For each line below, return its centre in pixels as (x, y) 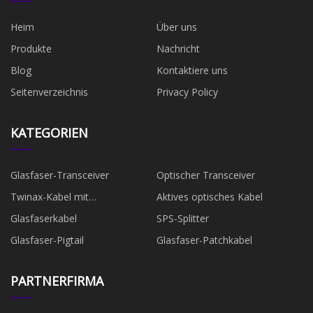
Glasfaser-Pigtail (47, 240)
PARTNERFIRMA (57, 281)
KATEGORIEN (49, 132)
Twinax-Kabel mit (50, 196)
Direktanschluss (46, 212)
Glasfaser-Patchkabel (204, 240)
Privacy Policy (187, 92)
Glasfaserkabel (44, 218)
